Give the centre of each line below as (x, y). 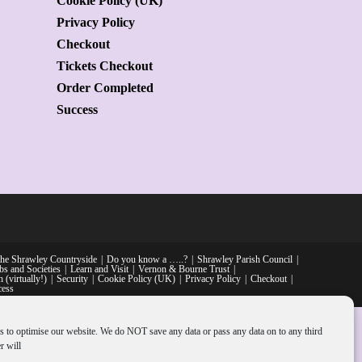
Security (72, 279)
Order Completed (105, 88)
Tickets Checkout (105, 66)
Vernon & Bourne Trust (184, 269)
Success (77, 110)
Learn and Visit (99, 269)
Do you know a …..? (147, 259)
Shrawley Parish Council (245, 259)
